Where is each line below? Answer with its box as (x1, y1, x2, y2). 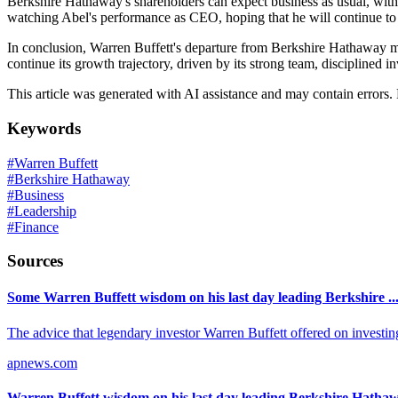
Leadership (14, 203, 76, 219)
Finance (14, 219, 59, 235)
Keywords (7, 118, 81, 138)
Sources (7, 251, 63, 271)
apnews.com (7, 354, 77, 370)
